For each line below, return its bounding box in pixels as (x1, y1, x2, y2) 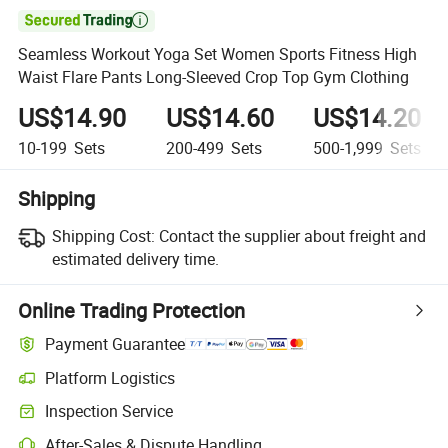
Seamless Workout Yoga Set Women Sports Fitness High (18, 43, 418, 66)
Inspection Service (45, 400, 174, 423)
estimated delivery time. (51, 247, 219, 270)
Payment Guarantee (45, 333, 186, 356)
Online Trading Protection (18, 296, 246, 324)
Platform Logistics (45, 366, 176, 389)
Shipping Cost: (51, 224, 155, 247)
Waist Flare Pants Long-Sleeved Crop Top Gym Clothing (18, 66, 410, 89)
